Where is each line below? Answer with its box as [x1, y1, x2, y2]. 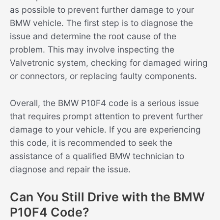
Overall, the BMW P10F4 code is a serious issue [10, 98, 199, 109]
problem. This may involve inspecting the [10, 44, 174, 55]
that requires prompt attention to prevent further [10, 111, 203, 122]
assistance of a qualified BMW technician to [10, 151, 184, 162]
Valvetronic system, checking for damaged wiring [10, 57, 208, 68]
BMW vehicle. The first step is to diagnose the [10, 18, 193, 28]
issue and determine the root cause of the [10, 31, 176, 42]
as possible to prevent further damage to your [10, 4, 194, 15]
